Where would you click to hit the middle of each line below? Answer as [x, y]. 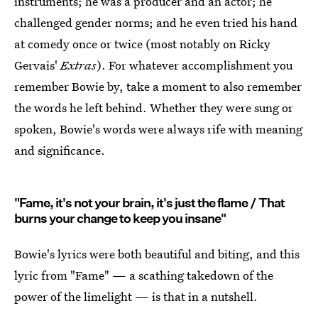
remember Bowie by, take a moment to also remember [158, 86]
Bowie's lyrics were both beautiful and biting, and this [157, 254]
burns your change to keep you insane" [120, 218]
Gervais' [37, 65]
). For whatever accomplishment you [194, 65]
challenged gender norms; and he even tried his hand [156, 22]
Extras [78, 65]
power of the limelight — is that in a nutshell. [136, 296]
